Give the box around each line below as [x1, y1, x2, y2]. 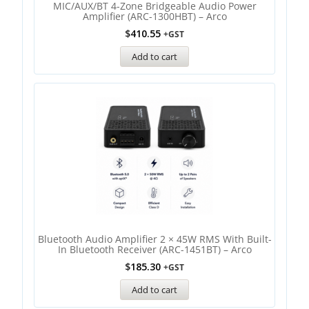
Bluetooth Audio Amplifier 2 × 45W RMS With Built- [37, 232, 272, 246]
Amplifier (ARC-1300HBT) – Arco [82, 10, 227, 23]
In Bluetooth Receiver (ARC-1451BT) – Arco [57, 243, 252, 256]
